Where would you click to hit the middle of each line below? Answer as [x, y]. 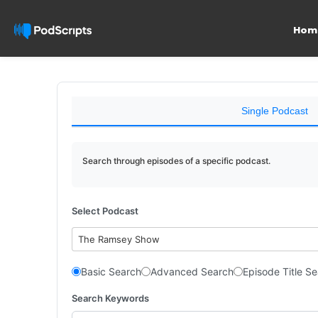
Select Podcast [105, 211]
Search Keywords [110, 298]
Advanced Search [192, 272]
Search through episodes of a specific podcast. [176, 161]
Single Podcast [274, 111]
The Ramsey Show [119, 239]
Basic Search [111, 272]
